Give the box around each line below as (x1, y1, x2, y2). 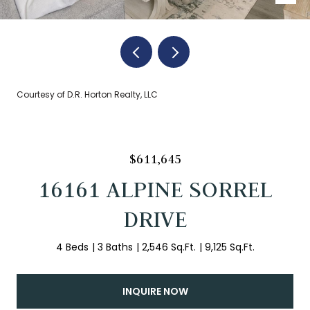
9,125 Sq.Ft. (204, 240, 255, 254)
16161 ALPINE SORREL (38, 175, 272, 203)
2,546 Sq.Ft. (141, 240, 196, 254)
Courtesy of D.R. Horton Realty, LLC (17, 89, 158, 100)
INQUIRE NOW (122, 284, 188, 298)
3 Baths (97, 240, 133, 254)
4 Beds (55, 240, 89, 254)
